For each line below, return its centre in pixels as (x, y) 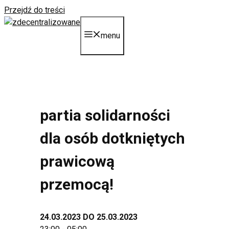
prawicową (77, 161)
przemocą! (77, 184)
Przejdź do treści (35, 10)
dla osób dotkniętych (112, 138)
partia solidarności (105, 115)
